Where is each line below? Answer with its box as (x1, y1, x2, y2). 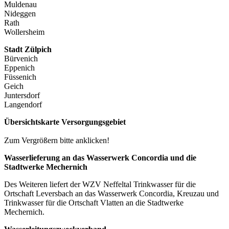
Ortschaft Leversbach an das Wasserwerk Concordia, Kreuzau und (4, 189, 219, 198)
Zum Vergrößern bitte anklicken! (4, 135, 109, 145)
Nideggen (4, 9, 36, 18)
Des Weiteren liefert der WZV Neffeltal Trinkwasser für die (4, 179, 196, 189)
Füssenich (4, 72, 36, 81)
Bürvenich (4, 54, 38, 63)
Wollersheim (4, 27, 44, 36)
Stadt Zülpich (4, 44, 52, 54)
